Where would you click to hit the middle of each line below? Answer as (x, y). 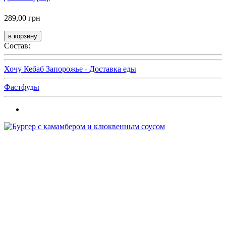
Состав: (17, 45)
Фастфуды (22, 87)
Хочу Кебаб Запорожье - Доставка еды (70, 69)
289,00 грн (22, 18)
